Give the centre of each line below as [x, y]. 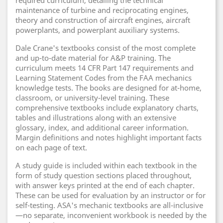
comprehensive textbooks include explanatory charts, [107, 108]
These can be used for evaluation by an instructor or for [111, 195]
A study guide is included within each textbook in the [106, 165]
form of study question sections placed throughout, [104, 175]
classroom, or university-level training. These [92, 98]
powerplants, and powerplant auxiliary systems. [98, 30]
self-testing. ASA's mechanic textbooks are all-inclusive [109, 205]
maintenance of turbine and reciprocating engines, [102, 10]
